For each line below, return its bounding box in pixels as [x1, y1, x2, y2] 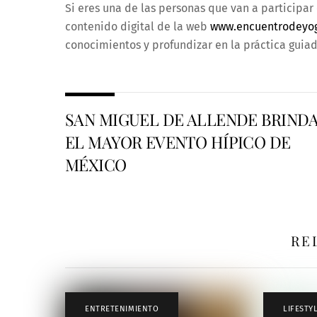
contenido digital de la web [65, 20, 210, 34]
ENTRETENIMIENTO [85, 304, 159, 313]
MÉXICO [65, 154, 127, 176]
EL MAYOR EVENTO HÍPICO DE [65, 131, 291, 154]
